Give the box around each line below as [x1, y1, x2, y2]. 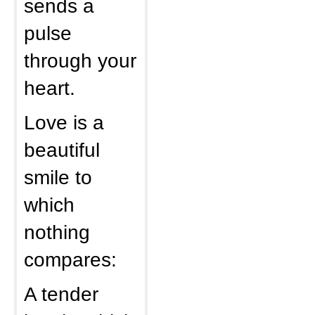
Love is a [24, 111, 104, 134]
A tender [24, 283, 98, 305]
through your [24, 49, 136, 72]
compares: [24, 248, 117, 271]
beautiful [24, 139, 100, 161]
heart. [24, 77, 75, 99]
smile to [24, 166, 92, 188]
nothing [24, 221, 90, 243]
